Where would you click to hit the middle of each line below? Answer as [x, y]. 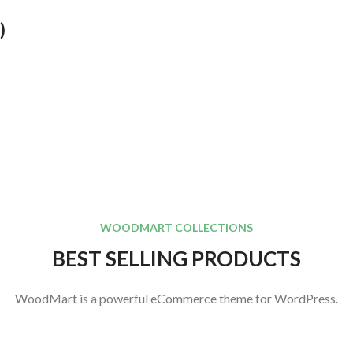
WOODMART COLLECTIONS [176, 227]
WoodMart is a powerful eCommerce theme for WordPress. [176, 298]
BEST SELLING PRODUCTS [176, 258]
